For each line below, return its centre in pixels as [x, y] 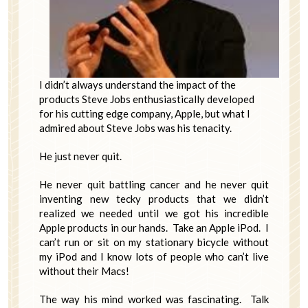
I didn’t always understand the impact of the [137, 85]
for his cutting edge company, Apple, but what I [145, 114]
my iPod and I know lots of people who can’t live [154, 257]
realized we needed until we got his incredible [154, 213]
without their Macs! [84, 271]
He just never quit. [80, 156]
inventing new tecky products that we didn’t [154, 199]
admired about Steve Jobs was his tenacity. [135, 128]
